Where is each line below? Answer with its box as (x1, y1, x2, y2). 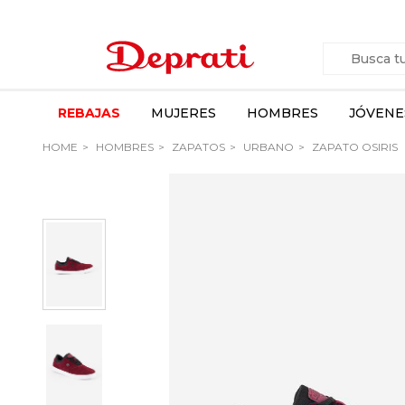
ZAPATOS (169, 140, 225, 154)
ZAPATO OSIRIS (309, 140, 398, 154)
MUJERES (151, 105, 216, 121)
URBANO (240, 140, 294, 154)
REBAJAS (58, 105, 120, 121)
